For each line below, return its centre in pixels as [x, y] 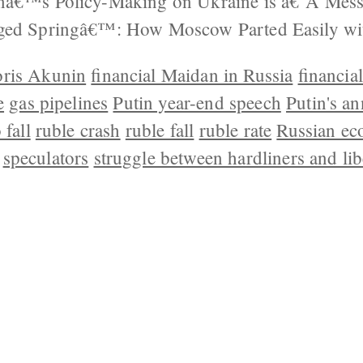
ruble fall [160, 130]
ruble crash [78, 130]
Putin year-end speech [197, 102]
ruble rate [235, 130]
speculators [46, 157]
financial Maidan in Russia [192, 75]
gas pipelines [59, 102]
